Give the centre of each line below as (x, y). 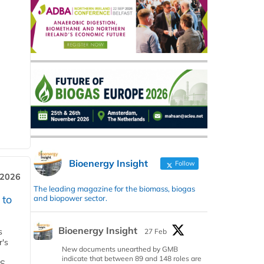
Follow (184, 164)
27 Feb (156, 232)
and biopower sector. (70, 198)
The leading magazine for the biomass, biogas (114, 189)
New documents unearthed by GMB (120, 249)
